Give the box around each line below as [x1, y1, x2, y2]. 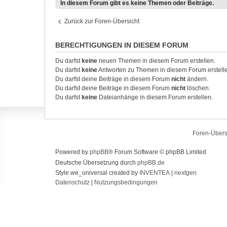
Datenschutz [55, 179, 90, 186]
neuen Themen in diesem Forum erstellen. [97, 57, 215, 64]
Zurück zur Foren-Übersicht [64, 18, 139, 25]
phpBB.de [137, 159, 165, 166]
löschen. [185, 85, 210, 92]
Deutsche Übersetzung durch [55, 159, 137, 166]
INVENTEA [139, 169, 170, 176]
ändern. [185, 75, 208, 83]
